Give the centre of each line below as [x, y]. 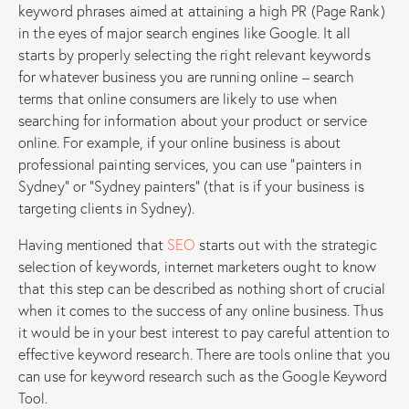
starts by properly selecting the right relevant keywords [194, 54]
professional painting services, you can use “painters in [190, 163]
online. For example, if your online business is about [180, 142]
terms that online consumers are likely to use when [178, 98]
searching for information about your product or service [193, 120]
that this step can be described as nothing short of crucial [202, 288]
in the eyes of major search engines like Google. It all [185, 32]
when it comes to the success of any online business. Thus [201, 309]
